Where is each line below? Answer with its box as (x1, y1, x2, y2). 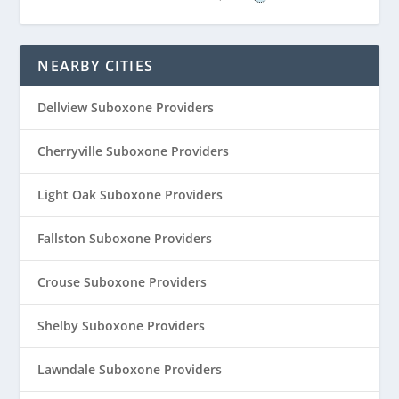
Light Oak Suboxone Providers (37, 186, 224, 204)
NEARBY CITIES (37, 56, 154, 77)
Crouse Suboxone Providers (37, 273, 208, 291)
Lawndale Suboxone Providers (37, 361, 223, 379)
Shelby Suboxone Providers (37, 317, 206, 335)
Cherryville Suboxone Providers (37, 142, 230, 160)
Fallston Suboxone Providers (37, 230, 213, 248)
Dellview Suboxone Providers (37, 99, 215, 117)
